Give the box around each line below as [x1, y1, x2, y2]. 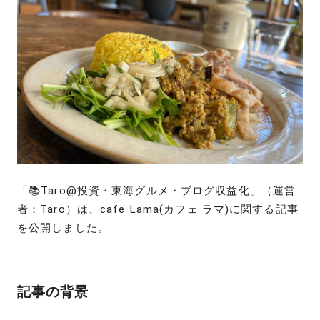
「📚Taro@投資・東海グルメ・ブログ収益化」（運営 [17, 184, 296, 198]
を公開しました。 [17, 221, 109, 235]
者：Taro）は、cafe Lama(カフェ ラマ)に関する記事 [17, 203, 299, 216]
